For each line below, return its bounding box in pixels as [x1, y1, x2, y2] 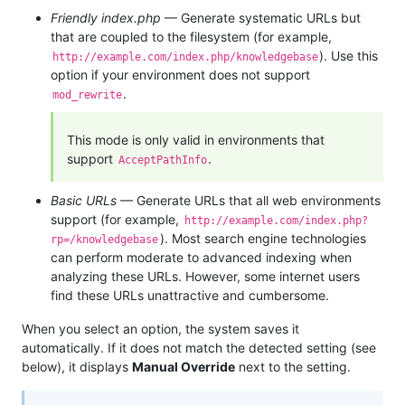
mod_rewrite [52, 88, 122, 101]
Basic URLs [51, 192, 117, 208]
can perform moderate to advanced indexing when [51, 249, 352, 265]
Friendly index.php [51, 9, 161, 25]
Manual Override [132, 358, 235, 374]
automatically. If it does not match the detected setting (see [22, 339, 376, 355]
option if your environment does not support [51, 66, 310, 82]
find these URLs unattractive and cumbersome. [51, 287, 329, 303]
